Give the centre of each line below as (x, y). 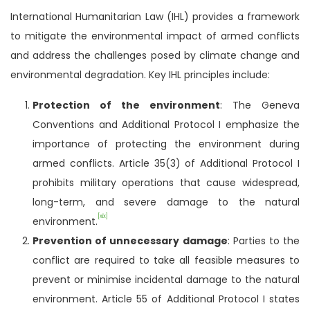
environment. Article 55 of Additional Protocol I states (166, 299)
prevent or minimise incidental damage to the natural (166, 279)
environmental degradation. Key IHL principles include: (140, 74)
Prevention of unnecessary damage (130, 240)
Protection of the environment (126, 105)
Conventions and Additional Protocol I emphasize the (166, 124)
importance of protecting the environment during (166, 144)
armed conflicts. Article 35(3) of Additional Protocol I (166, 163)
